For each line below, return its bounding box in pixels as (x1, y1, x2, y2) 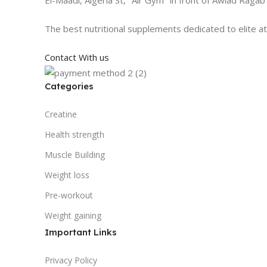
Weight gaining (45, 209, 101, 221)
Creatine (45, 108, 77, 120)
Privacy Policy (45, 254, 97, 266)
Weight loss (45, 169, 89, 181)
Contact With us (45, 51, 111, 63)
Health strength (45, 128, 104, 140)
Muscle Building (45, 148, 105, 160)
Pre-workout (45, 189, 93, 201)
